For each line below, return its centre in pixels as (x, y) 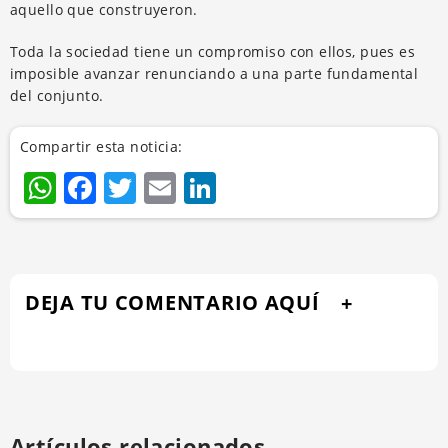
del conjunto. (57, 95)
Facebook (169, 187)
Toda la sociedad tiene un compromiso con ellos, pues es (213, 51)
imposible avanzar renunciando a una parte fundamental (214, 73)
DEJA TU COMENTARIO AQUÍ (172, 302)
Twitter (189, 187)
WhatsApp (135, 187)
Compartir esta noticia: (101, 146)
